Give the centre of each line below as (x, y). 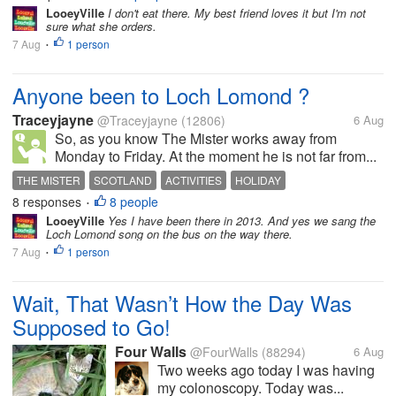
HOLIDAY (258, 180)
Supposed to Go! (91, 327)
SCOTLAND (123, 180)
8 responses (49, 202)
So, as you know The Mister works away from (196, 138)
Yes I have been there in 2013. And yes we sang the (240, 221)
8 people (134, 202)
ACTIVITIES (194, 180)
